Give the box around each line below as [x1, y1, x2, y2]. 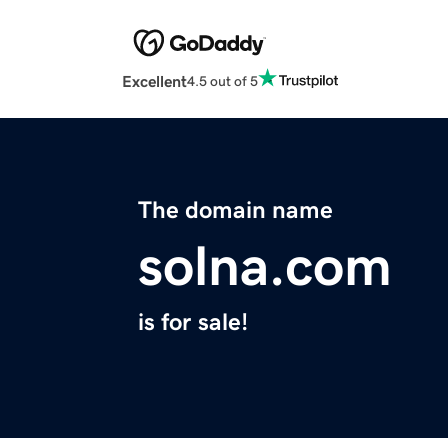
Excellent [122, 73, 187, 90]
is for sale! [138, 310, 248, 335]
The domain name [138, 198, 333, 223]
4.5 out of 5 [187, 73, 258, 88]
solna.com [138, 238, 392, 295]
